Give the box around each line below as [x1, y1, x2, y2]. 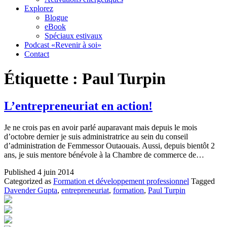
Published [4, 167, 37, 176]
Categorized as [4, 176, 53, 185]
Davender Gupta [4, 185, 57, 195]
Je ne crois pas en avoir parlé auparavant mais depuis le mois [4, 123, 197, 132]
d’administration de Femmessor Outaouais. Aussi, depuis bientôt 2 [4, 141, 215, 150]
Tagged [191, 176, 215, 185]
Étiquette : [4, 69, 82, 88]
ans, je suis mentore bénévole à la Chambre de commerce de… [4, 150, 204, 159]
